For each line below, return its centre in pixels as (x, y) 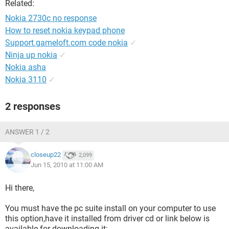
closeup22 (46, 155)
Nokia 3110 (26, 79)
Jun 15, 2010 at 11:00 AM (67, 165)
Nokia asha (26, 67)
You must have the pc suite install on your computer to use (110, 208)
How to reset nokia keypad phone (65, 30)
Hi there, (20, 188)
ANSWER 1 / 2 (27, 132)
